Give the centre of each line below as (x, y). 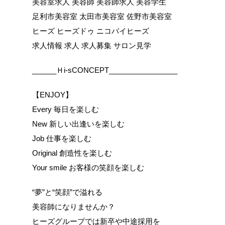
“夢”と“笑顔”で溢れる (67, 192)
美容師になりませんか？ (74, 207)
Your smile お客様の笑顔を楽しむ (88, 167)
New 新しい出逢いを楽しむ (78, 124)
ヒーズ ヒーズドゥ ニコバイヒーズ (91, 31)
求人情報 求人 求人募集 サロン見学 (92, 45)
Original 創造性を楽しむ (72, 153)
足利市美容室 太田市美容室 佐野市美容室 (102, 16)
